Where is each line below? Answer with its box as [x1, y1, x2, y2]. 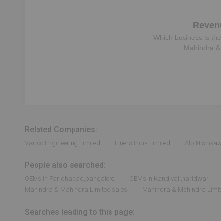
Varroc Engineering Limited [25, 139, 100, 147]
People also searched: [25, 160, 106, 170]
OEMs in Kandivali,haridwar [129, 175, 209, 182]
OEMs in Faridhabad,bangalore [25, 175, 114, 182]
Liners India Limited [115, 139, 170, 147]
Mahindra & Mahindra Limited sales [25, 186, 127, 193]
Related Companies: [25, 125, 97, 134]
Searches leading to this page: [25, 207, 135, 217]
